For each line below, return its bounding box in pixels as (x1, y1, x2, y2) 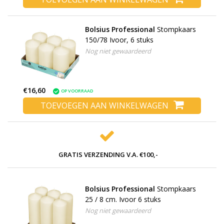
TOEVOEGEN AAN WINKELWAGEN (40, 100, 168, 111)
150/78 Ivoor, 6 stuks (84, 34, 153, 44)
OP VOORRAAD (61, 87, 93, 94)
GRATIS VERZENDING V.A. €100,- (58, 149, 158, 159)
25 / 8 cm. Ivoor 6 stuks (84, 194, 161, 204)
